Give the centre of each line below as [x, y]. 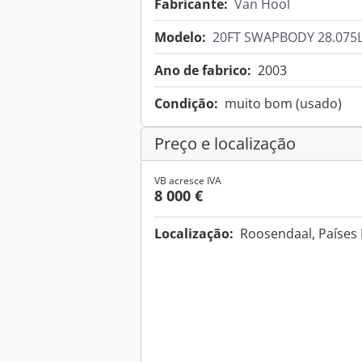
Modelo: [180, 38]
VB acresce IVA [188, 181]
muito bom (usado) [283, 104]
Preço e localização [225, 144]
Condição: [186, 104]
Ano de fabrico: [203, 71]
